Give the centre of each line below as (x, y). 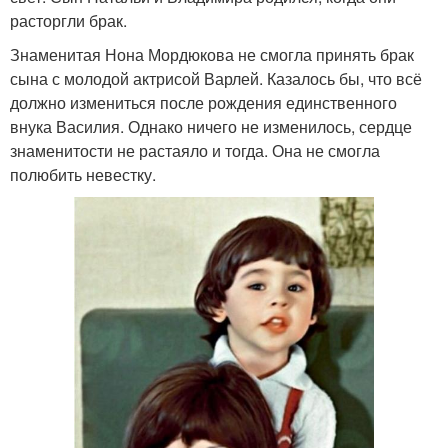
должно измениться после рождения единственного (203, 103)
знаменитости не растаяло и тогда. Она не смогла (195, 151)
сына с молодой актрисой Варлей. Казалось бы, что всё (216, 79)
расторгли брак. (68, 21)
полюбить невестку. (83, 175)
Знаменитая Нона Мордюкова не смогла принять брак (212, 55)
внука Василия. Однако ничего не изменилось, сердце (211, 127)
